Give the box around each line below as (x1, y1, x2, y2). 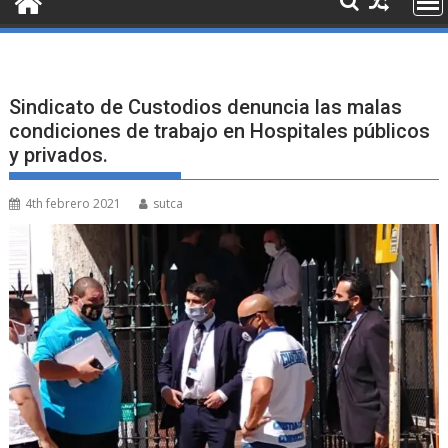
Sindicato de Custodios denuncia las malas (9, 94, 403, 119)
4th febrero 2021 (25, 194, 122, 212)
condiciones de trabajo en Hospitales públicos (9, 118, 431, 143)
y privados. (9, 142, 109, 167)
